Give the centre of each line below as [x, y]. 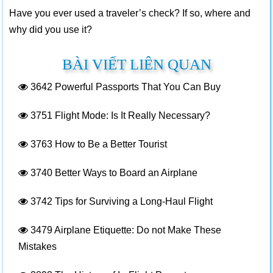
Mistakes [37, 246]
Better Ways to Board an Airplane [125, 173]
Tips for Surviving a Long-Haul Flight [133, 201]
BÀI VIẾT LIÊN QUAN [136, 64]
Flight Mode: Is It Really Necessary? [131, 115]
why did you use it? [51, 30]
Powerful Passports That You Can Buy [136, 87]
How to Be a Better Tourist [110, 144]
